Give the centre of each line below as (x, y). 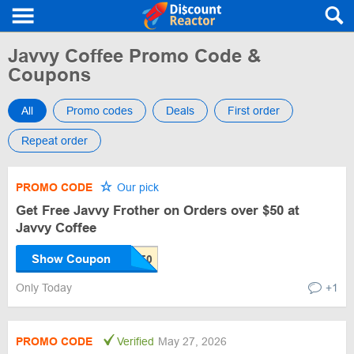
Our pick (136, 187)
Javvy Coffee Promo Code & (134, 56)
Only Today (45, 288)
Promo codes (100, 111)
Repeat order (55, 141)
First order (254, 111)
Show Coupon (71, 259)
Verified (136, 341)
